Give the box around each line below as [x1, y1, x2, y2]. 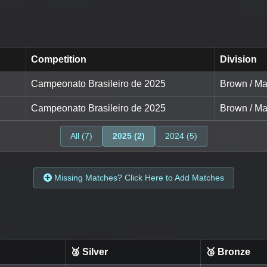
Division [220, 54, 257, 65]
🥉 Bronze [206, 247, 250, 257]
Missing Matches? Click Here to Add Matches [51, 173, 224, 183]
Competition [31, 54, 86, 65]
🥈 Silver [70, 247, 108, 257]
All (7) [70, 131, 92, 141]
